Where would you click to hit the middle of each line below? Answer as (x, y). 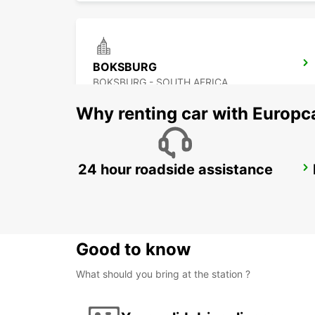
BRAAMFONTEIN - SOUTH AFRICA (172, 187)
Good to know (133, 250)
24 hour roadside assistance (175, 170)
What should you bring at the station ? (163, 274)
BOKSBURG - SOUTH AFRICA (160, 82)
